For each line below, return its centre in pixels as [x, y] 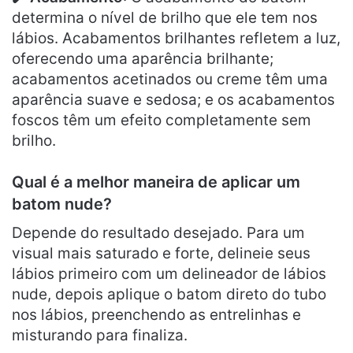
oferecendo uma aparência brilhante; [143, 58]
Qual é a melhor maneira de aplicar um [156, 182]
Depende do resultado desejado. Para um [158, 232]
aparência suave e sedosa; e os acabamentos [173, 99]
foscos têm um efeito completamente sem [162, 120]
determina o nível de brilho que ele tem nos [165, 17]
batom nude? [62, 204]
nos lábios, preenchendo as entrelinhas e [156, 314]
